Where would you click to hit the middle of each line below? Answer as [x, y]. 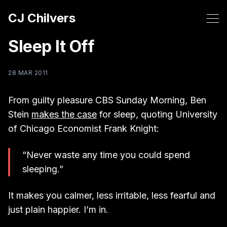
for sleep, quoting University [157, 114]
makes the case [64, 114]
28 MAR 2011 [28, 73]
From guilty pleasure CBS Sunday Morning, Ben [107, 100]
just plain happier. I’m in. [58, 210]
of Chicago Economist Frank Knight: [84, 128]
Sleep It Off [51, 46]
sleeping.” [43, 169]
